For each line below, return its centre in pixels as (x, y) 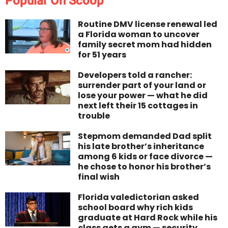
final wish (99, 177)
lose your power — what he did (143, 96)
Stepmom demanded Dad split (145, 136)
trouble (94, 116)
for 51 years (102, 55)
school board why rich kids (136, 208)
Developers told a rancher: (135, 75)
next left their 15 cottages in (138, 106)
